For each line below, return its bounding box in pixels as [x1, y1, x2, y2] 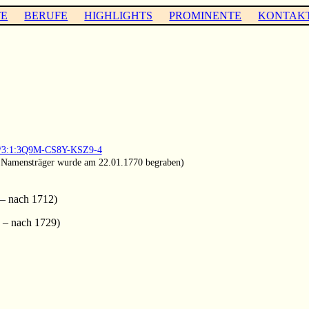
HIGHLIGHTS [84, 9, 153, 21]
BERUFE [24, 9, 68, 21]
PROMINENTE [169, 9, 242, 21]
